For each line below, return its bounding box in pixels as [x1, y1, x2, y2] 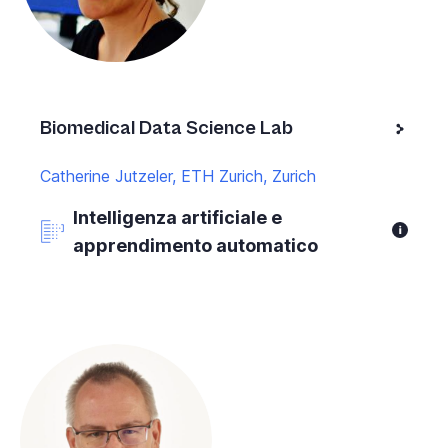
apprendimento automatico [73, 234, 318, 256]
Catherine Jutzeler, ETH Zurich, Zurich [40, 165, 316, 186]
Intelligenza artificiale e [73, 206, 282, 228]
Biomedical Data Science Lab [40, 116, 293, 140]
